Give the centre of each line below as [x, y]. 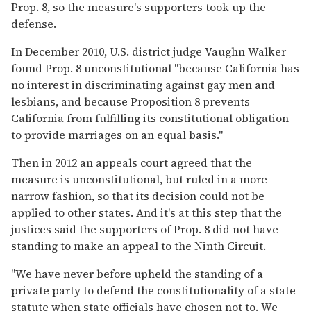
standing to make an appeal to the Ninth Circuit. [138, 245]
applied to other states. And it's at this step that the [146, 212]
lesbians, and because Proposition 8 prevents [131, 101]
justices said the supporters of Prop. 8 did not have [145, 229]
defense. [34, 23]
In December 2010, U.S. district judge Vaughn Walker [149, 51]
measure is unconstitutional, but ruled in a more [139, 179]
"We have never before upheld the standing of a [137, 273]
